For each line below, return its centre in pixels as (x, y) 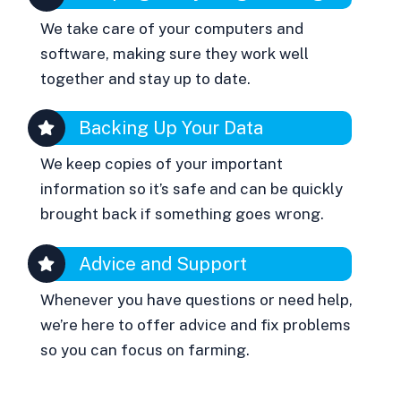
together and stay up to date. (146, 78)
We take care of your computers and (172, 28)
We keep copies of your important (162, 164)
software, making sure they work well (175, 53)
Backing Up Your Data (171, 128)
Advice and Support (163, 264)
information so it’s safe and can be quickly (192, 189)
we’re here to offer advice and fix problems (196, 325)
